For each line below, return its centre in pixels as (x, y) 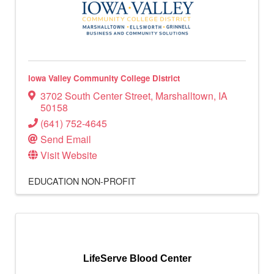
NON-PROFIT (109, 181)
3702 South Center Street (95, 96)
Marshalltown (184, 96)
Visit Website (69, 155)
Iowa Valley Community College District (104, 78)
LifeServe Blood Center (137, 259)
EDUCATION (54, 181)
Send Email (66, 139)
